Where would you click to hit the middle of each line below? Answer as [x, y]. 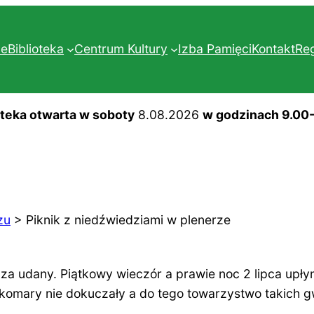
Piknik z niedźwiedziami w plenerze [128, 219]
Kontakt [273, 49]
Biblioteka [36, 49]
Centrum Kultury [121, 49]
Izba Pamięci [214, 49]
